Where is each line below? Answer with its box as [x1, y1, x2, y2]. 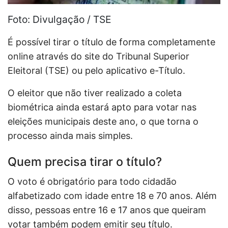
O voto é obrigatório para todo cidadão [8, 176, 177, 187]
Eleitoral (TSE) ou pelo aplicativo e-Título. [8, 65, 188, 76]
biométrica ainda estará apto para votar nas [8, 101, 196, 112]
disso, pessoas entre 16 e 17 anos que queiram [8, 204, 206, 215]
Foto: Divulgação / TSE [8, 13, 111, 25]
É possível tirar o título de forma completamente [8, 36, 215, 47]
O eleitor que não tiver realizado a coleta [8, 87, 182, 98]
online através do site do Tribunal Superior [8, 50, 189, 62]
